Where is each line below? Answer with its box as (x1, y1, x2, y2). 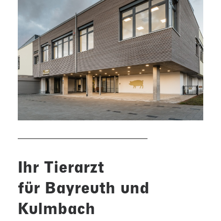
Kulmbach (18, 199, 95, 219)
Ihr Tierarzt (18, 157, 104, 177)
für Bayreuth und (18, 178, 149, 198)
